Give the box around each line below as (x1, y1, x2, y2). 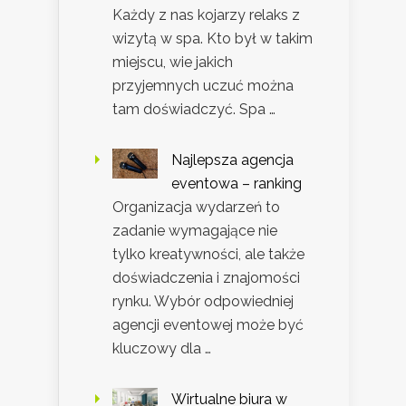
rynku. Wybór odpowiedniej (112, 292, 294, 310)
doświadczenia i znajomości (112, 268, 300, 286)
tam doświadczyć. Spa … (112, 100, 275, 118)
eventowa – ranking (171, 174, 302, 192)
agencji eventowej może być (112, 315, 304, 333)
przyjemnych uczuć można (112, 76, 294, 94)
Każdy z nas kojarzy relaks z (112, 5, 300, 24)
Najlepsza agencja (171, 150, 294, 169)
